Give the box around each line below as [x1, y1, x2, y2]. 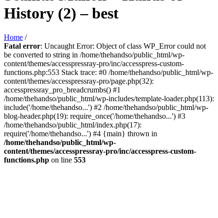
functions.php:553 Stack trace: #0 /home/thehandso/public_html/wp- [4, 68, 213, 76]
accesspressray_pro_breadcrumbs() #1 [4, 85, 121, 94]
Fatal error [4, 41, 40, 50]
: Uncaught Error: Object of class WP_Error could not [40, 41, 206, 50]
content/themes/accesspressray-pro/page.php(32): [4, 76, 154, 85]
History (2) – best [4, 4, 119, 22]
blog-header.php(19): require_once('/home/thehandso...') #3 [4, 111, 185, 120]
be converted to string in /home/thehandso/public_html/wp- [4, 50, 184, 59]
